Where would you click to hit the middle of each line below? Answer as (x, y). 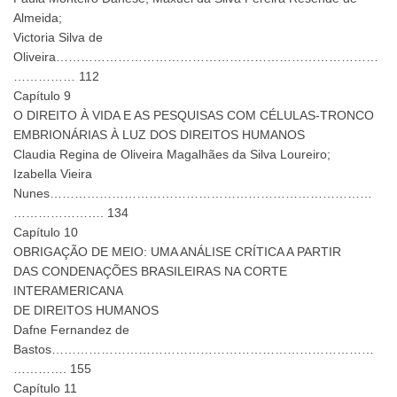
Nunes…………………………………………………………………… (193, 194)
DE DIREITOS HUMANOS (86, 311)
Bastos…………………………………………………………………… (194, 350)
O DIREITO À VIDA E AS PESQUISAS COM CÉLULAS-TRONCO (194, 116)
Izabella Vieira (53, 174)
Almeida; (38, 18)
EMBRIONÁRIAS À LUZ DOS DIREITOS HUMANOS (159, 135)
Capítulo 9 (42, 96)
